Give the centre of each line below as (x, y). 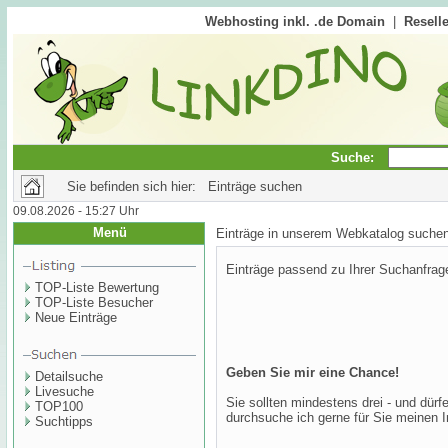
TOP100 (59, 406)
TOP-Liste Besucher (94, 302)
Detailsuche (69, 376)
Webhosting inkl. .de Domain (295, 21)
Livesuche (64, 391)
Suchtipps (64, 421)
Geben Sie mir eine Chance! (312, 372)
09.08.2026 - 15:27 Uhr (76, 211)
